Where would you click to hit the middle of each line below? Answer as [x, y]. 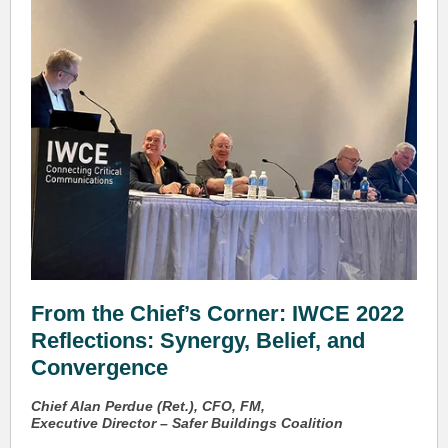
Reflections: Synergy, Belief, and [198, 340]
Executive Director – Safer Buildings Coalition [187, 423]
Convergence [99, 367]
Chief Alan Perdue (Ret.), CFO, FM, [148, 406]
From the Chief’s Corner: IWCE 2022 [217, 313]
